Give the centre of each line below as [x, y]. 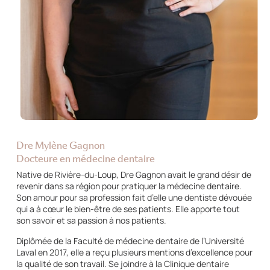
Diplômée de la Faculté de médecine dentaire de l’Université [130, 240]
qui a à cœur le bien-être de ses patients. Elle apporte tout [128, 209]
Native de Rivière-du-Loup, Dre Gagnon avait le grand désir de [133, 174]
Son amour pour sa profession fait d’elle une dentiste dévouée [134, 197]
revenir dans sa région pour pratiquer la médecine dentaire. [129, 186]
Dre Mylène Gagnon [60, 144]
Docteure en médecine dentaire [85, 158]
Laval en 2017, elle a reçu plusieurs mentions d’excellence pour [134, 252]
